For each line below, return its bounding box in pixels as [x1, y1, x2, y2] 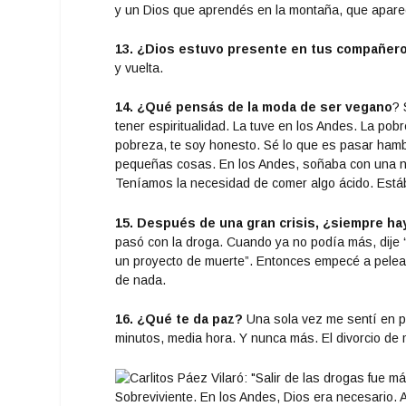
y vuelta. [115, 61, 164, 76]
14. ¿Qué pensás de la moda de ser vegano [115, 100, 393, 115]
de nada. [115, 272, 167, 287]
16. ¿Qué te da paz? [115, 312, 244, 327]
